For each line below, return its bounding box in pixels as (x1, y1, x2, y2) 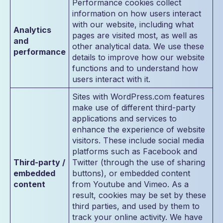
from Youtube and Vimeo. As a (72, 179, 189, 189)
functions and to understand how (72, 63, 198, 73)
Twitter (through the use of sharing (72, 157, 205, 167)
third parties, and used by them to (72, 201, 200, 211)
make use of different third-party (72, 103, 196, 112)
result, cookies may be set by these (72, 190, 206, 200)
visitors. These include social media (72, 135, 204, 145)
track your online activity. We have (72, 212, 203, 222)
